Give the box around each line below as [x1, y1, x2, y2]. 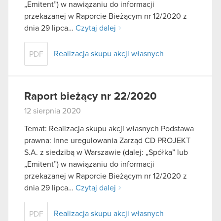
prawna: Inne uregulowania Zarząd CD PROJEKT [24, 136, 190, 145]
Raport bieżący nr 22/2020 [24, 91, 157, 103]
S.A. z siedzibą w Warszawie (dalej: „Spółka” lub [24, 148, 188, 156]
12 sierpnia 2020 [24, 107, 81, 115]
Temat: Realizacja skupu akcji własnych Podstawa [24, 124, 194, 133]
